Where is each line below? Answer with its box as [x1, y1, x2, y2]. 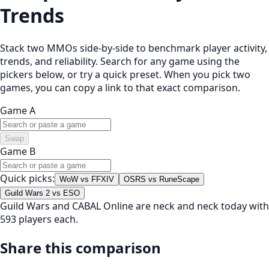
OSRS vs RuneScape [124, 174, 199, 184]
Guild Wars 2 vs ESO [5, 188, 80, 198]
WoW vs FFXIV [59, 174, 114, 184]
